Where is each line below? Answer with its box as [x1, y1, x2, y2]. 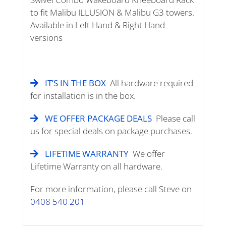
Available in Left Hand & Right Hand [30, 19, 165, 31]
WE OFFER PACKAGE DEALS [43, 112, 156, 125]
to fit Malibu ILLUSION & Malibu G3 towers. [30, 7, 195, 19]
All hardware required [110, 77, 194, 89]
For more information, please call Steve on [30, 183, 192, 195]
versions [30, 32, 63, 44]
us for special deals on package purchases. [30, 125, 193, 137]
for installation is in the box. [30, 90, 136, 102]
